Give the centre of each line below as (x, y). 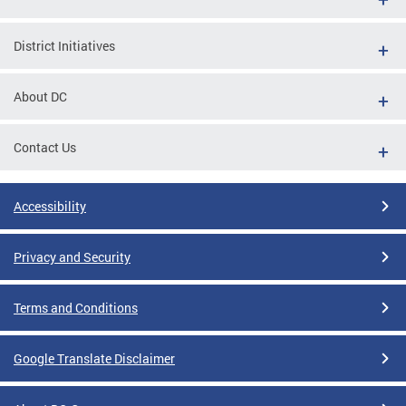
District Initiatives (64, 45)
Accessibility (50, 206)
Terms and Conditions (76, 307)
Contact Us (45, 147)
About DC (40, 96)
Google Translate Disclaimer (94, 358)
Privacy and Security (72, 256)
